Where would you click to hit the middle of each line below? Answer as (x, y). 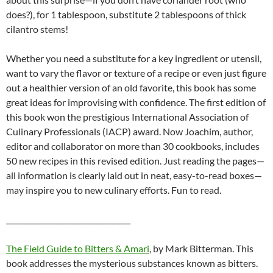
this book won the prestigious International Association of (127, 117)
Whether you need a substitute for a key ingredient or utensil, (134, 58)
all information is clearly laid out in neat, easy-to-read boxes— (134, 175)
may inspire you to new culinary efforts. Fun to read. (114, 190)
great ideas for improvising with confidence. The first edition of (136, 102)
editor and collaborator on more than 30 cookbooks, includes (133, 146)
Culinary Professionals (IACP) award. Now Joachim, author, (129, 132)
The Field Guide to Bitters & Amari (78, 249)
